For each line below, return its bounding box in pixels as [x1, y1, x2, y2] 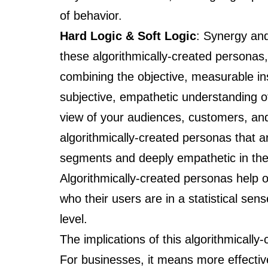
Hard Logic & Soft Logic [60, 29, 196, 42]
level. [60, 212, 87, 226]
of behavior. [60, 8, 122, 22]
